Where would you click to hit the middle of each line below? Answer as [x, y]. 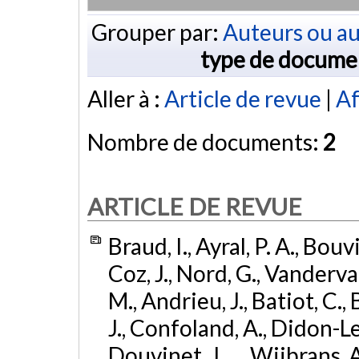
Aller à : [126, 99]
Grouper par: [157, 32]
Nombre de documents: [205, 142]
